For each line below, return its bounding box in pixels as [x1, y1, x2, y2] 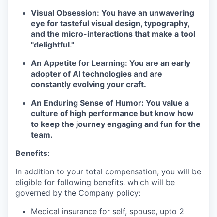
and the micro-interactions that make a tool [31, 29, 195, 39]
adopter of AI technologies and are [31, 69, 162, 78]
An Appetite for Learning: [31, 58, 127, 68]
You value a [144, 98, 189, 108]
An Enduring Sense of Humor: [31, 98, 144, 108]
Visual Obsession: [31, 8, 99, 17]
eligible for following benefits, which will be [15, 177, 175, 187]
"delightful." [31, 40, 74, 49]
